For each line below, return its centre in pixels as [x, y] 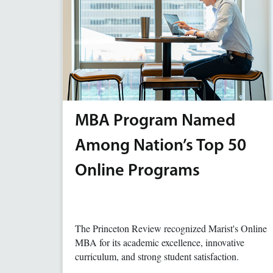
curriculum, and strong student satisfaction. [157, 256]
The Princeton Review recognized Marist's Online [171, 228]
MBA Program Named [155, 121]
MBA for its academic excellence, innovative [160, 242]
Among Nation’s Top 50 [161, 146]
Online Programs [137, 171]
